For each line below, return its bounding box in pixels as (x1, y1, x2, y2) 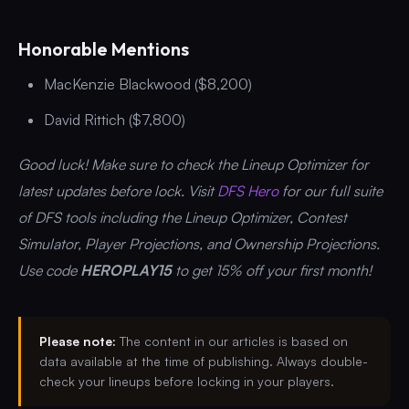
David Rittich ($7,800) (44, 110, 185, 129)
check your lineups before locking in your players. (39, 372, 334, 389)
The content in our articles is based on (116, 332, 348, 349)
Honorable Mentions (18, 37, 189, 60)
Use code (18, 260, 77, 279)
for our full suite (282, 181, 383, 200)
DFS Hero (217, 181, 278, 200)
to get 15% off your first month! (175, 260, 372, 279)
